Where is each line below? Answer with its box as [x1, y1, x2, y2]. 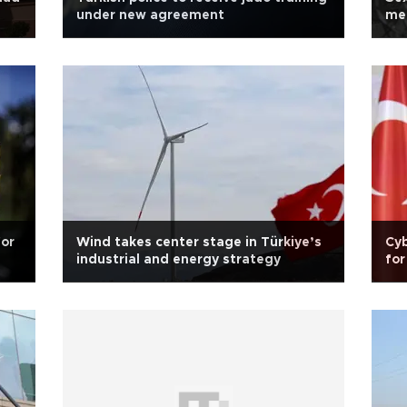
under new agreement [76, 9, 224, 22]
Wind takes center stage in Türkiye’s [76, 236, 322, 249]
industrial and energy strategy [76, 253, 281, 266]
